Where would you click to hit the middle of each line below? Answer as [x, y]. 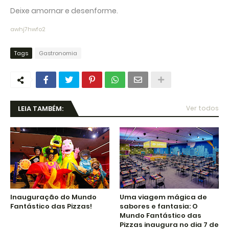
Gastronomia [58, 53]
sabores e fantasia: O [159, 206]
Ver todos [202, 108]
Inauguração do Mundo [53, 197]
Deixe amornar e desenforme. [64, 10]
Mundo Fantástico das [161, 215]
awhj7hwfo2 [28, 29]
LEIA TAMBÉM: [41, 108]
